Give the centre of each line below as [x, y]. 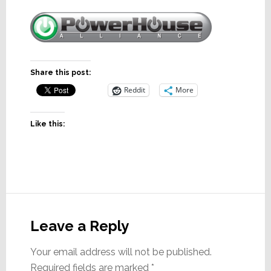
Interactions [57, 225]
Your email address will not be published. [121, 252]
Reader [37, 203]
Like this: [47, 124]
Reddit [134, 90]
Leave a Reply [79, 226]
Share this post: [60, 72]
